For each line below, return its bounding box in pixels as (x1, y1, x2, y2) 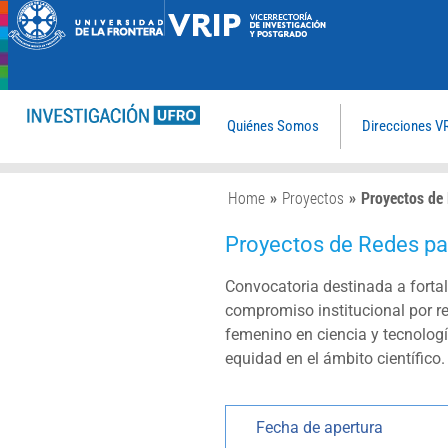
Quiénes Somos (227, 117, 320, 136)
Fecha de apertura (256, 418, 384, 438)
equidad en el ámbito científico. (225, 348, 446, 368)
